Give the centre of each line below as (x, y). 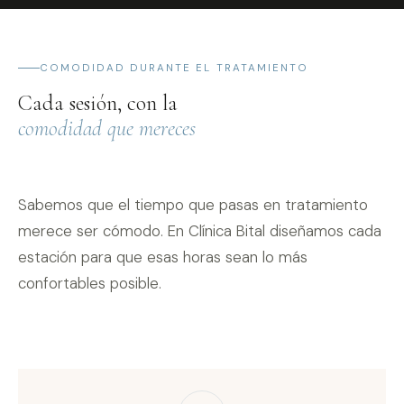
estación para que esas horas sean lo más (163, 257)
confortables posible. (90, 283)
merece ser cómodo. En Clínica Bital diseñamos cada (200, 231)
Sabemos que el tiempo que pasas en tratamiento (193, 205)
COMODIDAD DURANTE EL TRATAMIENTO (174, 68)
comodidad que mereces (107, 129)
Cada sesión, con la (98, 103)
